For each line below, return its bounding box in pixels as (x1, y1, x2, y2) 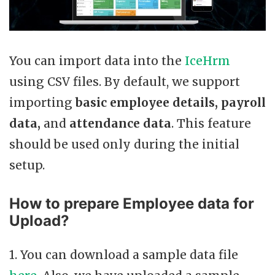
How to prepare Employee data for (9, 194, 254, 212)
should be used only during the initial (9, 136, 239, 152)
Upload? (9, 211, 69, 230)
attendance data (69, 115, 171, 131)
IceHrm (185, 53, 230, 68)
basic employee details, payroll (76, 95, 266, 110)
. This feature (171, 115, 251, 131)
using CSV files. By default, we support (9, 74, 240, 89)
